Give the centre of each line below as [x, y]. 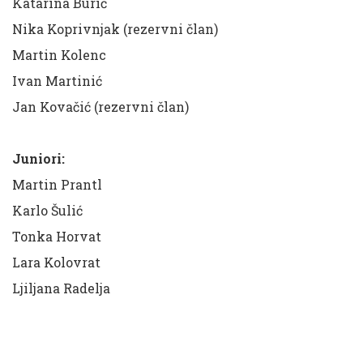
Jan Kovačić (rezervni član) [100, 106]
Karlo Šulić [47, 210]
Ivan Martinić [57, 80]
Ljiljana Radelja [61, 288]
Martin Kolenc [59, 54]
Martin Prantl [57, 184]
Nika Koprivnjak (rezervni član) [115, 28]
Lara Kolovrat [56, 262]
